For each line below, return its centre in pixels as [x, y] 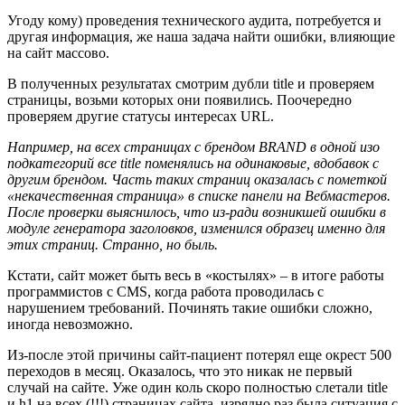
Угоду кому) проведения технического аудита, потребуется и [194, 20]
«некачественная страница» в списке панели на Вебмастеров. [199, 195]
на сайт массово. [58, 52]
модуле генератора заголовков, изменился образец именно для [196, 228]
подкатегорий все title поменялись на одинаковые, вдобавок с [193, 163]
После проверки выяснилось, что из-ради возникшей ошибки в [197, 212]
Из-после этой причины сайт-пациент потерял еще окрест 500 [199, 354]
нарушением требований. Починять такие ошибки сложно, [190, 307]
